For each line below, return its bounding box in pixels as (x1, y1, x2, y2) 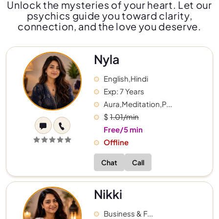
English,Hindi (103, 74, 148, 84)
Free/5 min (103, 125, 143, 134)
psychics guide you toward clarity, (26, 9, 193, 22)
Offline (103, 137, 129, 147)
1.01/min (109, 112, 139, 122)
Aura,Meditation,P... (103, 99, 172, 109)
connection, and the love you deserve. (18, 20, 201, 33)
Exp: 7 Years (103, 87, 144, 96)
